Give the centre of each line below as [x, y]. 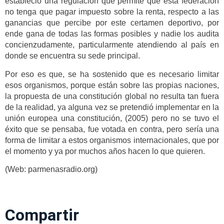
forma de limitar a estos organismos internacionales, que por [112, 140]
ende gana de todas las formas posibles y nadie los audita [112, 34]
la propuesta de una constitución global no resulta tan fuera [112, 96]
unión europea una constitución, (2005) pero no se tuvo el [112, 118]
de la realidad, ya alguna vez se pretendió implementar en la [112, 107]
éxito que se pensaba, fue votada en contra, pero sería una [112, 129]
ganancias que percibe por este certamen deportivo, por [112, 23]
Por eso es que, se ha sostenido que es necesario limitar [112, 74]
